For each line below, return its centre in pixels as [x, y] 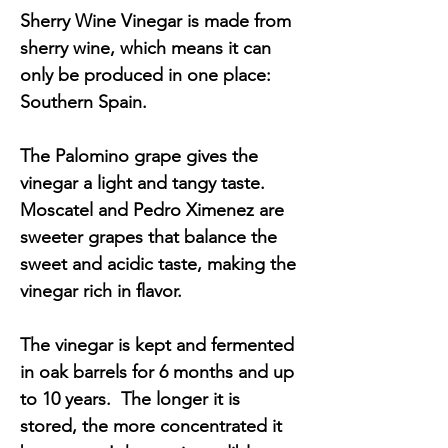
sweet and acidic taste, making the [158, 263]
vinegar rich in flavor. [101, 290]
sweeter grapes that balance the [148, 236]
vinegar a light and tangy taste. [142, 182]
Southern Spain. [83, 101]
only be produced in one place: [145, 74]
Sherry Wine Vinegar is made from [155, 20]
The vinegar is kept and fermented [157, 344]
